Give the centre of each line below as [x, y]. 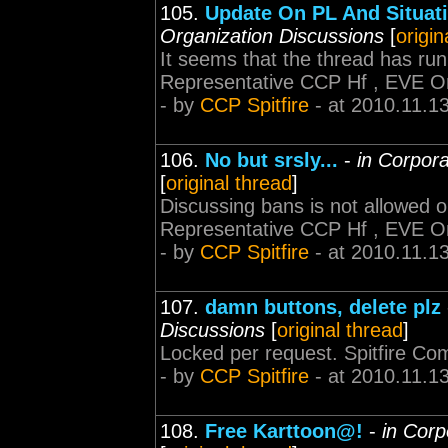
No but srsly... [271, 160]
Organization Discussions [272, 36]
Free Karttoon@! [284, 431]
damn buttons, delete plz [323, 307]
